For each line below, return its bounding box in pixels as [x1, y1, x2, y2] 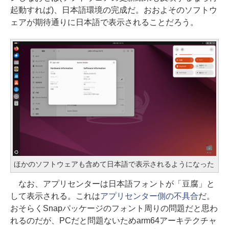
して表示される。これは [10, 191, 100, 200]
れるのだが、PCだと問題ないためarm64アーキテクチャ [10, 216, 217, 225]
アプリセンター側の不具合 [100, 191, 198, 200]
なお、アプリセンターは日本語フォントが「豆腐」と [10, 179, 215, 188]
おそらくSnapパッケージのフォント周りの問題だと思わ [10, 203, 218, 213]
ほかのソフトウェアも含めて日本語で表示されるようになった [14, 159, 214, 168]
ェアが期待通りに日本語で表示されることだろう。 [10, 18, 198, 27]
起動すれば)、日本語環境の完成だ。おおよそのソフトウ [10, 6, 217, 15]
